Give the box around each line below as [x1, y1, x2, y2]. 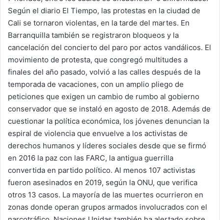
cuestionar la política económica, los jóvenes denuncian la [8, 116, 209, 126]
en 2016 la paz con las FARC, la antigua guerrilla [8, 153, 173, 163]
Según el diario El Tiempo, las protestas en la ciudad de [8, 6, 200, 16]
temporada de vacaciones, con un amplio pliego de [8, 80, 184, 89]
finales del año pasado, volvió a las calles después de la [8, 67, 200, 77]
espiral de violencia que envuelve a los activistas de [8, 129, 188, 138]
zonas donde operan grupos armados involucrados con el [8, 202, 207, 212]
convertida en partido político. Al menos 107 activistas [8, 165, 195, 175]
